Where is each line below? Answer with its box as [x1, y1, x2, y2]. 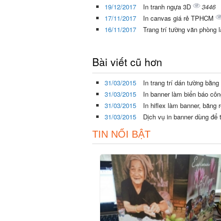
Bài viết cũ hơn [92, 54, 162, 70]
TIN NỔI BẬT [92, 129, 150, 140]
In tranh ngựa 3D [143, 2, 193, 12]
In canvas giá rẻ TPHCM [143, 13, 216, 23]
